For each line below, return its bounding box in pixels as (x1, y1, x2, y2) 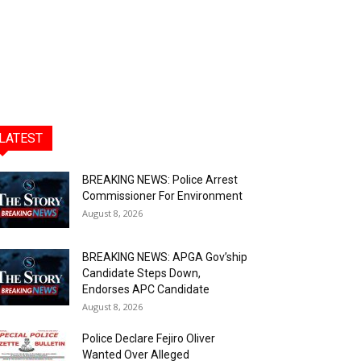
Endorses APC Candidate (82, 283, 210, 296)
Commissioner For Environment (82, 189, 243, 202)
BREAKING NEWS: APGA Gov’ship (82, 251, 247, 263)
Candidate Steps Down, (82, 267, 201, 280)
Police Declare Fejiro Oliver (82, 332, 215, 345)
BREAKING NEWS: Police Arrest (82, 173, 238, 186)
